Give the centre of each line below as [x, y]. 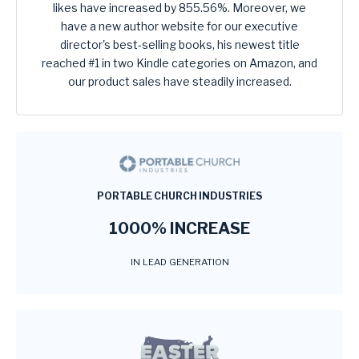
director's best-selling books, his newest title [179, 45]
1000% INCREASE [179, 229]
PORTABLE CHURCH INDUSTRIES [179, 196]
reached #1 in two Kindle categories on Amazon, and [179, 63]
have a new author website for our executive [179, 26]
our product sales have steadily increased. [179, 82]
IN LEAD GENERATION [179, 262]
